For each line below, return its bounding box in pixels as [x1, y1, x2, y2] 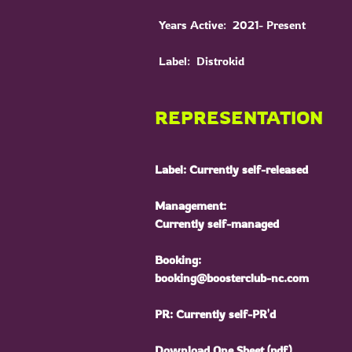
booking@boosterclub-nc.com [155, 270, 309, 285]
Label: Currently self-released [155, 162, 308, 177]
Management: [155, 198, 226, 213]
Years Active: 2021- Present [159, 17, 306, 32]
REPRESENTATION [155, 106, 323, 129]
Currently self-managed [155, 216, 279, 231]
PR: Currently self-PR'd [155, 306, 276, 321]
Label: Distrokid [159, 53, 244, 68]
